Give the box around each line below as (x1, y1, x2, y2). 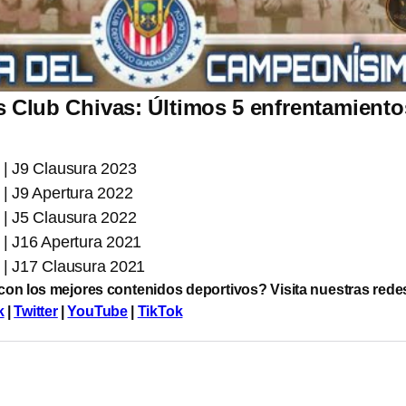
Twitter (14, 304, 58, 320)
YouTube (67, 304, 129, 320)
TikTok (137, 304, 183, 320)
